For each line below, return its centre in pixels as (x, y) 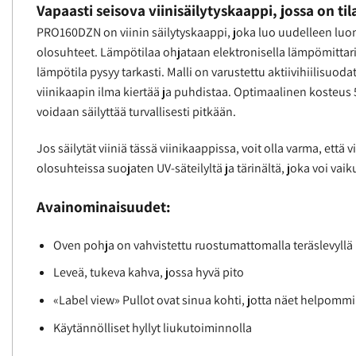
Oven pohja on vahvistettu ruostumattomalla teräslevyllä (203, 245)
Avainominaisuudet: (104, 207)
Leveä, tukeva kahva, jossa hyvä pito (148, 273)
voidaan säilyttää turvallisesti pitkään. (136, 112)
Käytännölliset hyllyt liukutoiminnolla (152, 327)
